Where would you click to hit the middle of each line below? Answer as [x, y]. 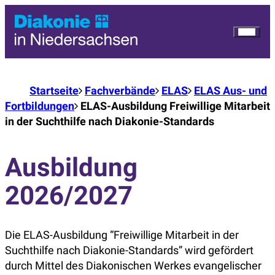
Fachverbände [120, 91]
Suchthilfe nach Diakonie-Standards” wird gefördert [129, 250]
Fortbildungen [40, 106]
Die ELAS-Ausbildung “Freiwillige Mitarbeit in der [122, 235]
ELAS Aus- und [230, 91]
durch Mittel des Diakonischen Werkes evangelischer [133, 266]
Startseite [54, 91]
